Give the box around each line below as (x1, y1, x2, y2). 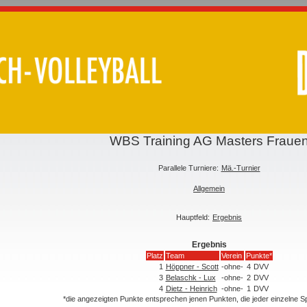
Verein (221, 251, 242, 260)
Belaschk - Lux (165, 273, 216, 282)
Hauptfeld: (176, 212, 210, 221)
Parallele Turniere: (158, 163, 219, 172)
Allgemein (193, 184, 225, 193)
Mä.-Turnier (221, 163, 260, 172)
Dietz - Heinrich (165, 284, 217, 293)
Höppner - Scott (165, 262, 219, 271)
